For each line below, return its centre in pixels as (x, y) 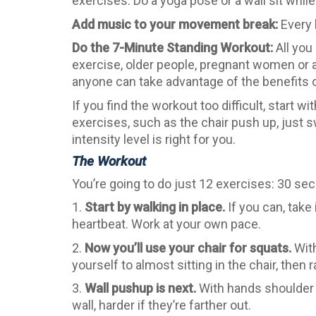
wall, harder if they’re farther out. (162, 305)
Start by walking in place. (155, 207)
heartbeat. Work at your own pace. (166, 224)
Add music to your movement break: (175, 24)
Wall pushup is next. (140, 288)
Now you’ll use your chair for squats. (188, 248)
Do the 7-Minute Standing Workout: (172, 48)
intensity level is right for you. (154, 139)
